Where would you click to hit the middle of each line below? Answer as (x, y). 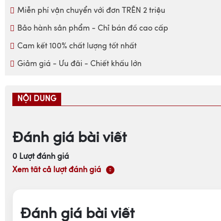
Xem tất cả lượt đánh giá (57, 170)
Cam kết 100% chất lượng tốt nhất (77, 47)
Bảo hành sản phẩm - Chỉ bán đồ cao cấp (93, 29)
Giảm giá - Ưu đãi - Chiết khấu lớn (79, 64)
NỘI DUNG (37, 99)
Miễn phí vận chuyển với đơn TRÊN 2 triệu (91, 11)
